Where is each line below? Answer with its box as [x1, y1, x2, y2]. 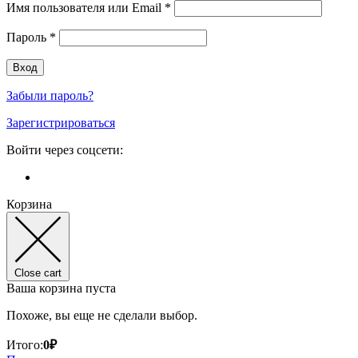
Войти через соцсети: [6, 142, 123, 157]
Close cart [14, 266, 62, 279]
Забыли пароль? [6, 88, 93, 102]
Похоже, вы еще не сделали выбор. [6, 308, 197, 322]
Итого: [6, 337, 43, 352]
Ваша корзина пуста [6, 280, 116, 295]
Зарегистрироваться [6, 115, 115, 129]
